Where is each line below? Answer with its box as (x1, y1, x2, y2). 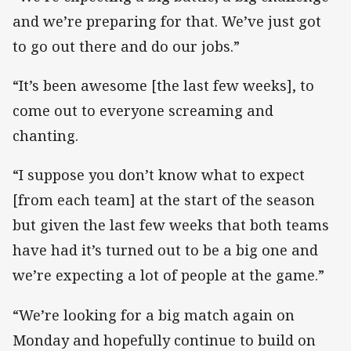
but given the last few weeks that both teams (13, 215, 329, 235)
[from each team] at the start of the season (13, 190, 315, 210)
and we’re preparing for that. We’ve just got (13, 12, 321, 31)
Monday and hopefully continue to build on (13, 330, 316, 349)
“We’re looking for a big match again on (13, 305, 295, 324)
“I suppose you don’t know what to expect (13, 165, 305, 185)
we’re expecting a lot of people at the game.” (13, 266, 324, 285)
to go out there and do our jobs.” (13, 37, 240, 56)
